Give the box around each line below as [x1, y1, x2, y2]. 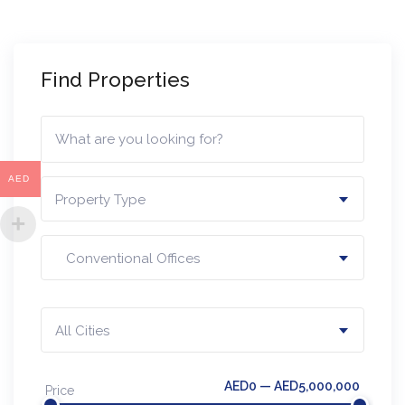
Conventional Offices [55, 250, 200, 267]
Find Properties [41, 67, 190, 91]
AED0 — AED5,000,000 [224, 378, 360, 393]
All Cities [55, 322, 109, 339]
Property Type [55, 191, 146, 208]
